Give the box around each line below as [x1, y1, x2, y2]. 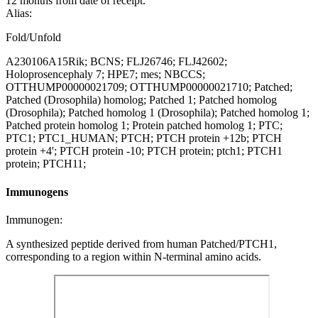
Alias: [6, 7, 32, 20]
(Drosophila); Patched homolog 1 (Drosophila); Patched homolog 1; [6, 106, 309, 119]
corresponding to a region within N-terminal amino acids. [6, 250, 261, 263]
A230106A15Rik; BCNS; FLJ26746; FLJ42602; [6, 55, 227, 68]
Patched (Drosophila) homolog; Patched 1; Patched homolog [6, 94, 277, 106]
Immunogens [6, 185, 68, 198]
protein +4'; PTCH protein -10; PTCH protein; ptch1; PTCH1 [6, 145, 283, 158]
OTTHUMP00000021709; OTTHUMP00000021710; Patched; [6, 81, 292, 94]
